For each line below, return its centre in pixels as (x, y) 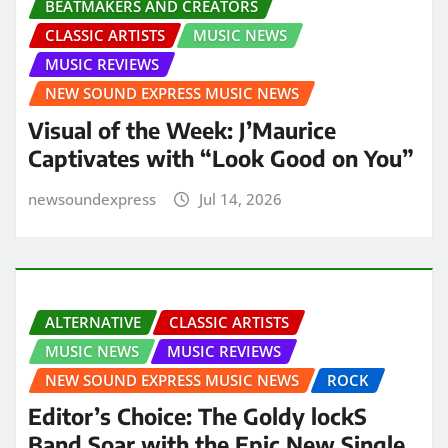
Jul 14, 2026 (240, 199)
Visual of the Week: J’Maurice (182, 130)
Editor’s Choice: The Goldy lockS (197, 416)
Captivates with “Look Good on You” (221, 158)
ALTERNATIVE (93, 321)
